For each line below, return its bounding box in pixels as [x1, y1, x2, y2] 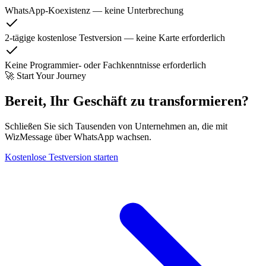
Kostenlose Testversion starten [5, 151, 118, 162]
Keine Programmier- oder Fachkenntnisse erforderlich [5, 59, 206, 70]
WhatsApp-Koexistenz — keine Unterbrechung [5, 5, 183, 15]
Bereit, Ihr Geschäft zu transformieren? [5, 93, 249, 109]
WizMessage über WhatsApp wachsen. [5, 131, 151, 142]
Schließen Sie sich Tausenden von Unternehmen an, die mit [5, 121, 227, 131]
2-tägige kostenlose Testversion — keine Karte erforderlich [5, 32, 225, 43]
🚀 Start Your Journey [5, 70, 86, 81]
